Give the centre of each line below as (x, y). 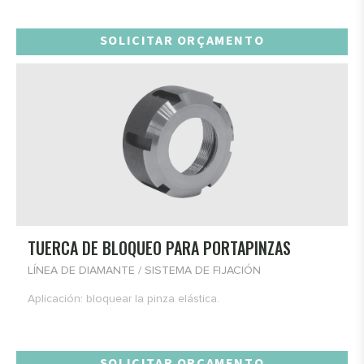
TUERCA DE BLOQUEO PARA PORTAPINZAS (159, 248)
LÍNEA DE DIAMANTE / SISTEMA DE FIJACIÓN (144, 271)
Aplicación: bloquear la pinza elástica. (125, 299)
